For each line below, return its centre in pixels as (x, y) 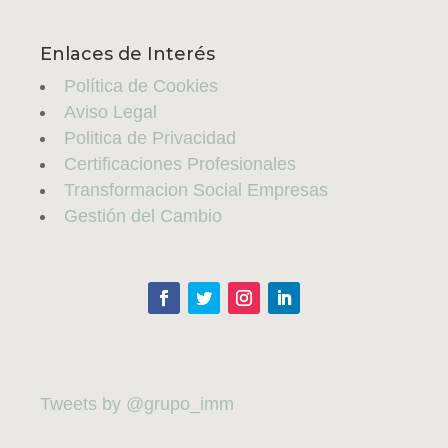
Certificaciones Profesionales (180, 164)
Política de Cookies (141, 86)
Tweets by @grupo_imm (137, 404)
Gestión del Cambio (143, 216)
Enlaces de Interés (127, 54)
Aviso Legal (110, 112)
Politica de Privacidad (150, 138)
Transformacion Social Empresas (196, 190)
